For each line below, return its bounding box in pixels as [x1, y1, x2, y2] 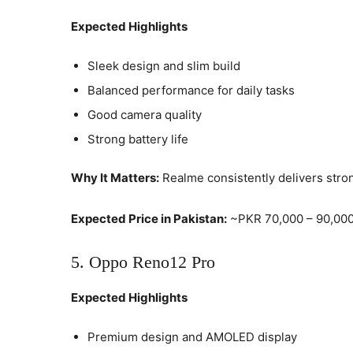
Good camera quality [87, 106, 202, 122]
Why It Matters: [71, 169, 159, 185]
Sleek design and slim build [87, 58, 240, 73]
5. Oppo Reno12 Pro [71, 251, 215, 272]
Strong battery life [87, 131, 188, 147]
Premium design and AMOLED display [87, 329, 297, 344]
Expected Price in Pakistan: [71, 210, 227, 226]
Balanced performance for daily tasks [87, 82, 295, 98]
